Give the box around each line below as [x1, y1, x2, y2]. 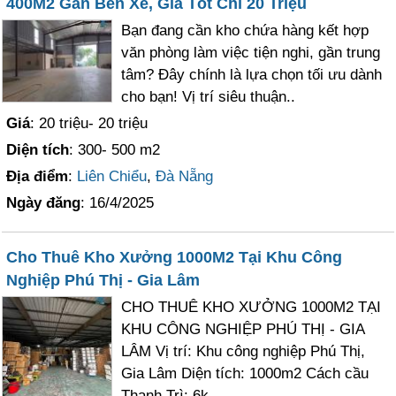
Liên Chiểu [77, 168, 148, 185]
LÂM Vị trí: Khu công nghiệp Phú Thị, [121, 343, 366, 360]
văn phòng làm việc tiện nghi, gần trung [121, 44, 381, 61]
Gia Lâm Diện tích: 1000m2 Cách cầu [121, 365, 369, 382]
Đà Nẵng [156, 168, 214, 185]
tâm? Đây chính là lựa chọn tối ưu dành [121, 66, 383, 83]
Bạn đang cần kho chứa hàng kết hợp [121, 22, 369, 39]
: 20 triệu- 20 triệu [30, 115, 148, 132]
